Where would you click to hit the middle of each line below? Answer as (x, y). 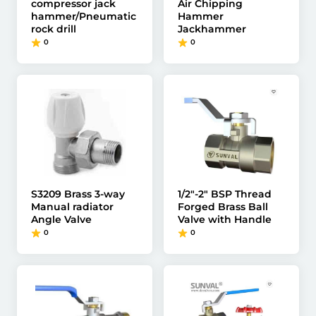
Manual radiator (72, 207)
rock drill (54, 29)
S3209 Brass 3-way (78, 194)
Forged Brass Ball (223, 207)
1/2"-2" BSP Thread (225, 194)
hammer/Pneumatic (84, 16)
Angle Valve (61, 219)
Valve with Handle (225, 219)
